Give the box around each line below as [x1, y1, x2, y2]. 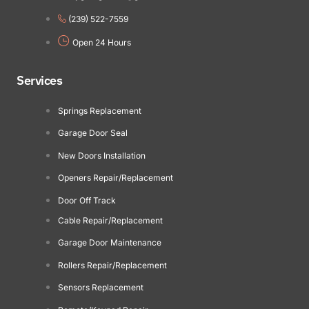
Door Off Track [58, 195, 116, 206]
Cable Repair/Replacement [58, 215, 163, 226]
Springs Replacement [58, 105, 141, 116]
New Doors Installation [58, 150, 146, 161]
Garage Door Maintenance [58, 237, 161, 248]
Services [17, 72, 62, 88]
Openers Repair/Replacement [58, 172, 173, 183]
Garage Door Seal [58, 128, 128, 139]
